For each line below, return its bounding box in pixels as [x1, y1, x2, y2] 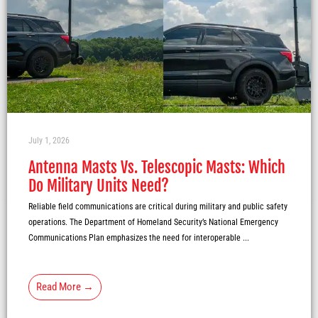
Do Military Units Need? [28, 176, 169, 196]
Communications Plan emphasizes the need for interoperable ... [28, 233, 249, 243]
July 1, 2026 [28, 136, 70, 146]
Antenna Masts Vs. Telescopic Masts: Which [28, 158, 285, 177]
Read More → [36, 280, 94, 294]
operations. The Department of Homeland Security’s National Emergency [28, 217, 278, 228]
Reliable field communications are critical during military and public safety [28, 202, 287, 212]
